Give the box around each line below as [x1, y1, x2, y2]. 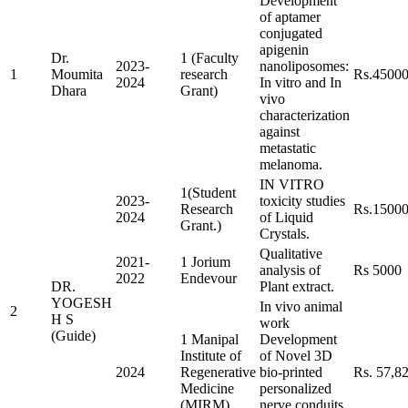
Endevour [180, 270, 237, 286]
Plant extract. [260, 278, 334, 294]
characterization [260, 107, 350, 123]
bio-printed [260, 363, 322, 380]
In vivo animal [260, 298, 342, 314]
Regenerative [180, 363, 256, 380]
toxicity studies [260, 192, 345, 209]
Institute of [180, 347, 241, 363]
